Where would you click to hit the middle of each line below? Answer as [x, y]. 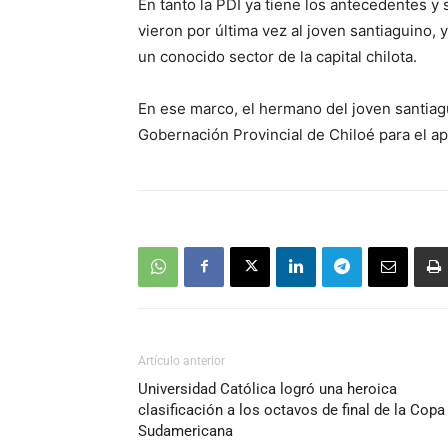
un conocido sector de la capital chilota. [277, 56]
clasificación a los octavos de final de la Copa [291, 409]
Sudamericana [185, 430]
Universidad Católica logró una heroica [267, 388]
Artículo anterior [181, 360]
